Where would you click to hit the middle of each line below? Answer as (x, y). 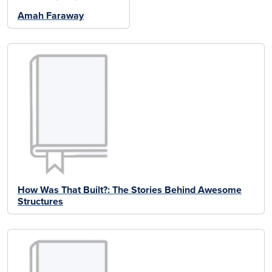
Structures (40, 202)
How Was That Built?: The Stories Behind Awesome (130, 190)
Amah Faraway (51, 16)
